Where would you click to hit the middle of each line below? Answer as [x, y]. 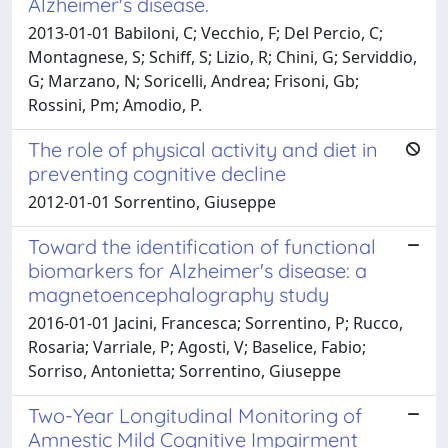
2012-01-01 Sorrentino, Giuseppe [152, 201]
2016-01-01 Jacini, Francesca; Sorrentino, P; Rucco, [215, 322]
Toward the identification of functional [202, 246]
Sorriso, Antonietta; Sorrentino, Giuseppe [184, 370]
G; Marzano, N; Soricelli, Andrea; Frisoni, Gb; [193, 80]
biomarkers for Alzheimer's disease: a [197, 270]
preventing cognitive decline [157, 173]
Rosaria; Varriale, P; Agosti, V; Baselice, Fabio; [197, 346]
